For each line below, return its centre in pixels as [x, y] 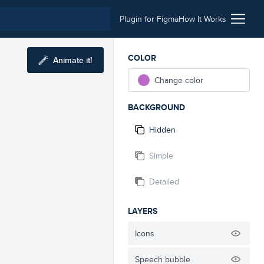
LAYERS [143, 211]
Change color [179, 80]
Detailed [164, 181]
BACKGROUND [156, 107]
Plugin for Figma [149, 19]
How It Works [202, 19]
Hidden [162, 130]
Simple [161, 156]
